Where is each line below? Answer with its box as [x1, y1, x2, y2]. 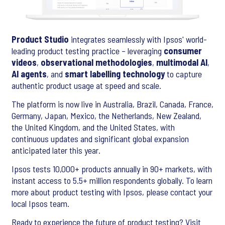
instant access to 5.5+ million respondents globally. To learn [12, 175, 212, 186]
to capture [167, 68, 202, 80]
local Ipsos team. [12, 198, 69, 209]
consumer [164, 45, 202, 57]
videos [12, 57, 37, 68]
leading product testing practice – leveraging [12, 45, 164, 57]
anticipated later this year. [12, 145, 100, 156]
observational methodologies [41, 57, 152, 68]
